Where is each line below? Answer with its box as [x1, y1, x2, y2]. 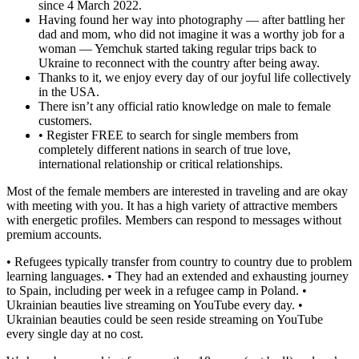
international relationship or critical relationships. [38, 157, 283, 171]
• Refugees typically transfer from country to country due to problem [6, 255, 352, 268]
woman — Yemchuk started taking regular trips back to [38, 42, 317, 55]
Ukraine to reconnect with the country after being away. [38, 56, 320, 70]
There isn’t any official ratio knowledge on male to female [38, 99, 331, 113]
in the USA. [38, 85, 99, 99]
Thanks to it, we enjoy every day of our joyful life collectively [38, 71, 351, 84]
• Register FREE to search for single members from [38, 128, 298, 142]
